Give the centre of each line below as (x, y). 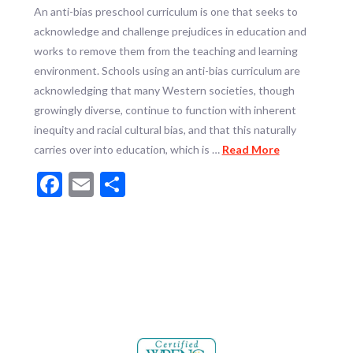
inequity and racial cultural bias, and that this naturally (165, 129)
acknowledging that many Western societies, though (164, 90)
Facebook (114, 184)
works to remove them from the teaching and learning (165, 50)
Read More (251, 149)
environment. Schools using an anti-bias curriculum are (167, 70)
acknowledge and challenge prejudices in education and (170, 31)
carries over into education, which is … (128, 149)
